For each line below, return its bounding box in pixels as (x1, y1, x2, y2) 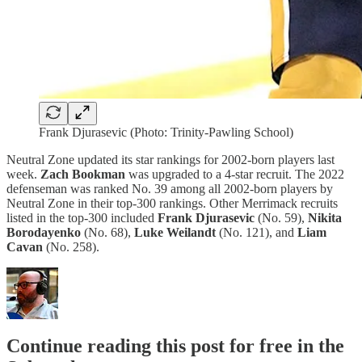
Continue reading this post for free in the (6, 335, 344, 356)
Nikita (308, 210, 342, 225)
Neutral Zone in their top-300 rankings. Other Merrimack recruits (6, 196, 338, 210)
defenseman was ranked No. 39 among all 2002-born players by (6, 181, 333, 196)
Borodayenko (6, 225, 84, 239)
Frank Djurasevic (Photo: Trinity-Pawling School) (39, 124, 293, 139)
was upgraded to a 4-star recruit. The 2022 (128, 166, 344, 181)
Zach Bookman (40, 166, 128, 181)
